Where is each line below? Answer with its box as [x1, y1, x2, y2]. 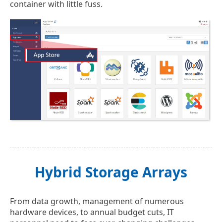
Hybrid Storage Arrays [35, 162, 187, 181]
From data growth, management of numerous [10, 195, 184, 207]
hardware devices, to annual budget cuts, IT [10, 206, 174, 218]
